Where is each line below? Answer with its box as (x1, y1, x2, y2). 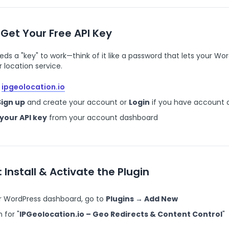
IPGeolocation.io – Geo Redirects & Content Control (19, 209, 222, 219)
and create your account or (25, 97, 129, 107)
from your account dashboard (47, 112, 158, 123)
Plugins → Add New (106, 194, 178, 204)
